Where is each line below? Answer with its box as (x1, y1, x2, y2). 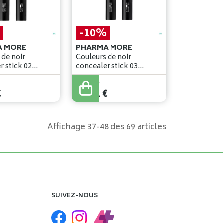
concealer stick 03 (76, 60, 138, 73)
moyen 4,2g (76, 69, 116, 82)
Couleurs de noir (76, 51, 132, 64)
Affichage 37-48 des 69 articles (47, 120, 166, 135)
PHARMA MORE (76, 42, 133, 55)
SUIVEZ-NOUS (51, 191, 98, 202)
